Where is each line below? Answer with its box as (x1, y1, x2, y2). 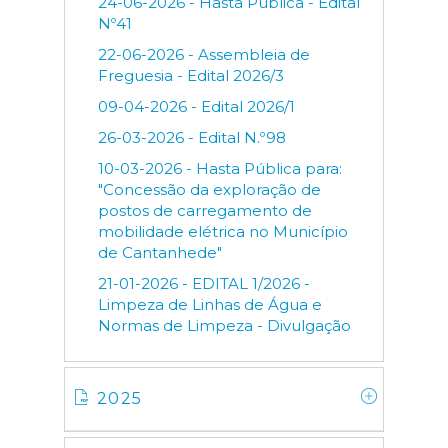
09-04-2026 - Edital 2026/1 (98, 97, 295, 116)
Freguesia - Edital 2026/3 (98, 66, 284, 85)
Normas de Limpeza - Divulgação (98, 316, 351, 335)
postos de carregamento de (98, 201, 312, 220)
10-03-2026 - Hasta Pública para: (98, 159, 342, 178)
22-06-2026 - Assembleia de (98, 45, 310, 64)
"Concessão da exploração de (98, 180, 321, 199)
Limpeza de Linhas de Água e (98, 295, 322, 314)
